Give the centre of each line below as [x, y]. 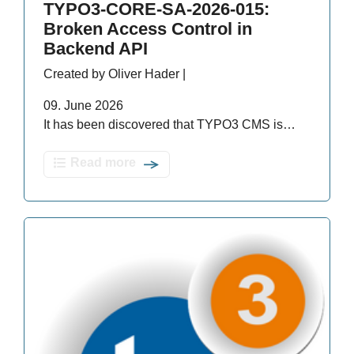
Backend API [96, 49]
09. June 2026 [83, 106]
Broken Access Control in [148, 29]
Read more [103, 163]
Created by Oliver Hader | [115, 74]
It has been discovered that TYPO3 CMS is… [169, 125]
